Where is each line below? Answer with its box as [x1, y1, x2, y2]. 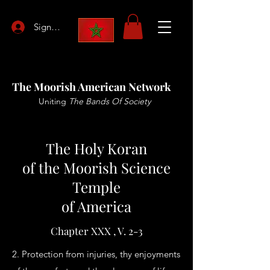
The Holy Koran [46, 139, 147, 158]
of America [61, 196, 131, 216]
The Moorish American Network [12, 80, 171, 94]
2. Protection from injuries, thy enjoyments [12, 248, 180, 260]
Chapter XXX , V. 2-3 [50, 224, 143, 237]
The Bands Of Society [66, 96, 151, 107]
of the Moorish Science [22, 158, 171, 177]
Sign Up [34, 21, 65, 33]
